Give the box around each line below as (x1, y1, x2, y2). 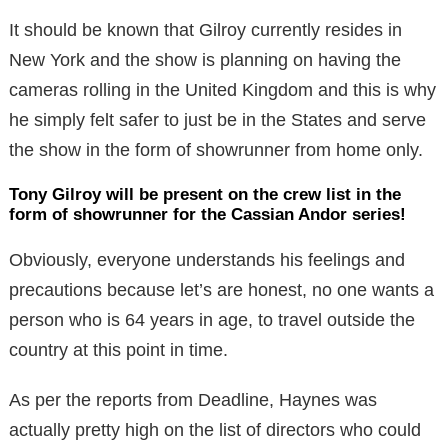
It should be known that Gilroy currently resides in (9, 19, 402, 40)
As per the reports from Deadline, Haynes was (9, 389, 377, 410)
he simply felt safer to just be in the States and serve (9, 109, 426, 130)
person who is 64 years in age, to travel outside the (9, 309, 415, 330)
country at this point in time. (9, 339, 228, 360)
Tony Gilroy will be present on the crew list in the (9, 184, 401, 204)
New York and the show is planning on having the (9, 49, 401, 70)
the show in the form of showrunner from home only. (9, 139, 423, 160)
